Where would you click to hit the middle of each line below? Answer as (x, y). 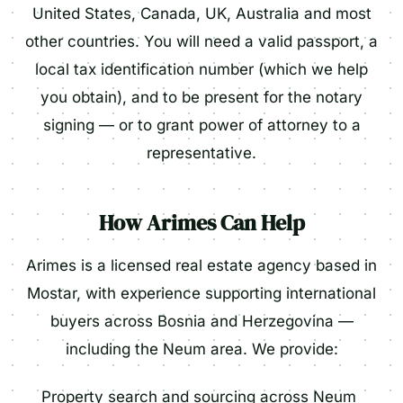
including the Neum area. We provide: (201, 349)
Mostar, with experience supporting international (201, 293)
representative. (201, 153)
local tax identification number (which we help (201, 69)
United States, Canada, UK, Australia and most (201, 13)
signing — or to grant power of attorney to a (201, 125)
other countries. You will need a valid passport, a (201, 41)
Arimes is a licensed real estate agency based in (201, 265)
